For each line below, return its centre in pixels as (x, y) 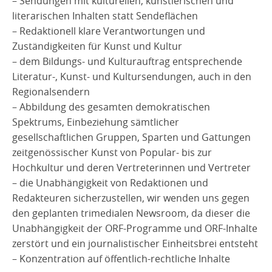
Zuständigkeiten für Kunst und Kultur (97, 46)
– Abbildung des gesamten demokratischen (111, 107)
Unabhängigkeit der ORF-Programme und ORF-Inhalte (135, 228)
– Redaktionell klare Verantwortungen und (109, 31)
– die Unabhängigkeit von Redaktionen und (110, 182)
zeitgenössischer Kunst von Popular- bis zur (112, 152)
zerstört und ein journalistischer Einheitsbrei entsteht (135, 243)
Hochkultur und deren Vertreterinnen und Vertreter (131, 167)
